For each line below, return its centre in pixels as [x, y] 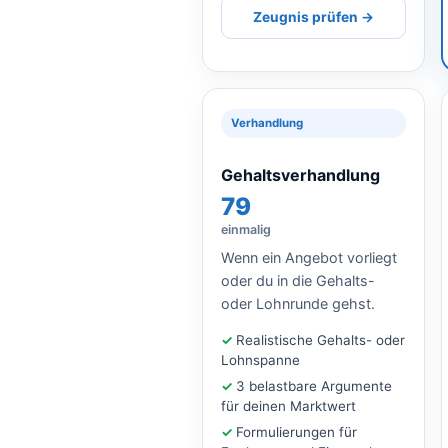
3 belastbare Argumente [314, 385]
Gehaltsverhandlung [300, 174]
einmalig [246, 229]
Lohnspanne [260, 359]
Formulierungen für [296, 431]
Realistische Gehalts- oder [320, 339]
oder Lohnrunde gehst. [298, 303]
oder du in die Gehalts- [298, 280]
